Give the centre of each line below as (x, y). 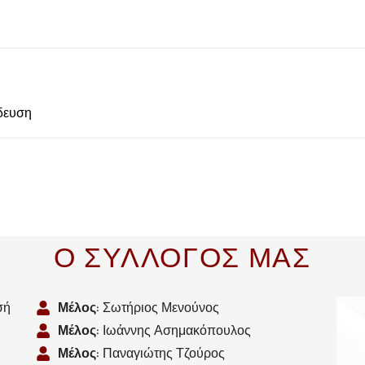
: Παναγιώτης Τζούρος (161, 353)
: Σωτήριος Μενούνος (158, 307)
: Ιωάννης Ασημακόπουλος (174, 330)
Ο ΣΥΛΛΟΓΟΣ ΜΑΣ (182, 258)
